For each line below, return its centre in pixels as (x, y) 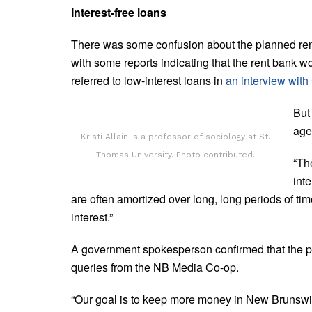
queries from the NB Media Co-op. (155, 267)
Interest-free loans (119, 12)
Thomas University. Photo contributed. (175, 154)
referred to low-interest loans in (148, 80)
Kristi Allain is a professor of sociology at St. (175, 136)
